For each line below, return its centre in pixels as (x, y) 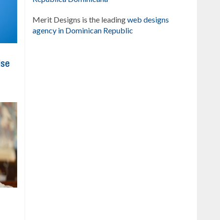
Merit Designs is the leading (80, 19)
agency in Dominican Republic (83, 30)
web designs (148, 19)
